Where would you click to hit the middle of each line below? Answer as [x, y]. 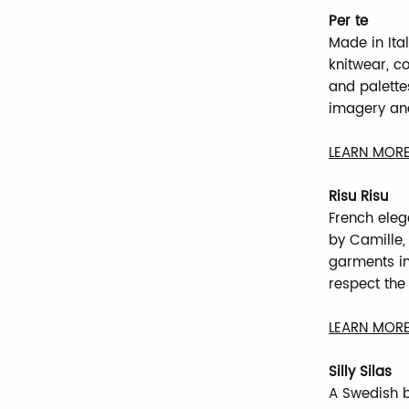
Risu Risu [358, 196]
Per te [348, 21]
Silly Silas [360, 372]
